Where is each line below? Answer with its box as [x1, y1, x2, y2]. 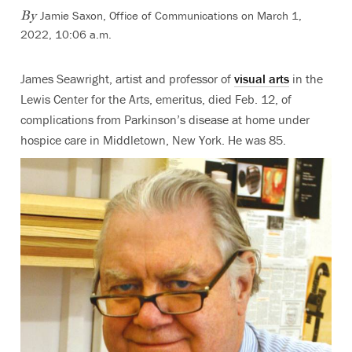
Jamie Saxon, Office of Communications [40, 8, 238, 23]
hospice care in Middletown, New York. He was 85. [20, 132, 286, 148]
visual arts [234, 71, 289, 86]
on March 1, [241, 8, 302, 23]
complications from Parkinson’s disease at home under [20, 112, 310, 127]
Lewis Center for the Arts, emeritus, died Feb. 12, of [20, 91, 291, 107]
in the [289, 71, 323, 86]
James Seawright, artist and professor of [20, 71, 234, 86]
